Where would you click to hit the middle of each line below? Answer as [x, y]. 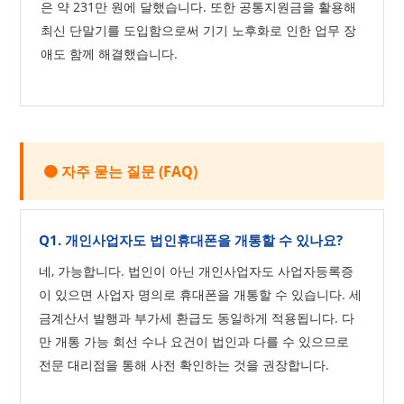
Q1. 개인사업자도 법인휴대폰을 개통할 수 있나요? [191, 240]
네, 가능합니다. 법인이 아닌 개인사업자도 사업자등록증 [197, 271]
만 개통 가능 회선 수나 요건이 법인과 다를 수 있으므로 [194, 341]
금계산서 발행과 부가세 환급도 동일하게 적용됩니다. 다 [197, 318]
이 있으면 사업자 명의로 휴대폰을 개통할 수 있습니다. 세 [201, 294]
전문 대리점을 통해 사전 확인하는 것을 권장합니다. [184, 365]
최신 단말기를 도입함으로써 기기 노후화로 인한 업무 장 [199, 30]
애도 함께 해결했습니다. [110, 54]
